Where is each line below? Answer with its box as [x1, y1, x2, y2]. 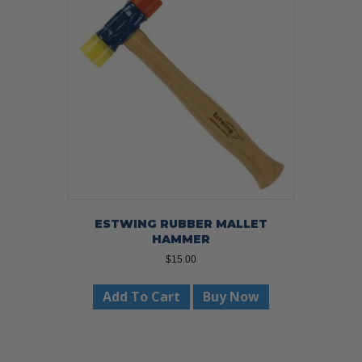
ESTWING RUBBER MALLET [95, 216, 267, 231]
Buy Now [203, 287, 259, 305]
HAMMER [152, 231, 210, 246]
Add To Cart [103, 287, 180, 305]
